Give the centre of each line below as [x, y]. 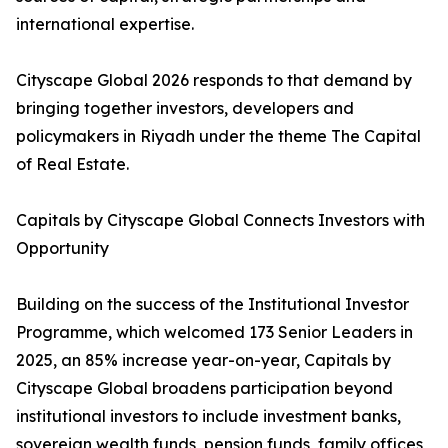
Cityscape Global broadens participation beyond [204, 388]
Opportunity [62, 248]
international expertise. [105, 24]
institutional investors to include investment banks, [208, 416]
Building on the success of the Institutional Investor [212, 304]
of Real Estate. [72, 164]
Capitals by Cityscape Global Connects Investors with [220, 220]
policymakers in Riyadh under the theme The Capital [218, 136]
